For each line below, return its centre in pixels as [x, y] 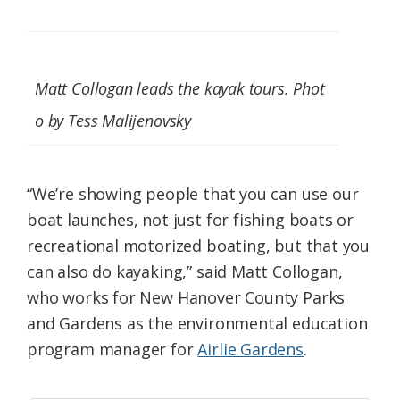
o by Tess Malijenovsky [113, 121]
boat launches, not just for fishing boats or [191, 220]
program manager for [112, 350]
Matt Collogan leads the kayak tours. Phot [180, 89]
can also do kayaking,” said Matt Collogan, [185, 272]
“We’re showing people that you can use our [193, 194]
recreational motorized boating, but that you [199, 246]
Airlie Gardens [250, 350]
